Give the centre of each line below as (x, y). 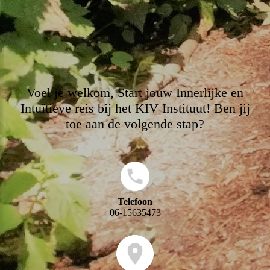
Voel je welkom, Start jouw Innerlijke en (135, 93)
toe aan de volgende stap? (135, 124)
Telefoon (135, 202)
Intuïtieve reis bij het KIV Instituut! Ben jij (135, 108)
